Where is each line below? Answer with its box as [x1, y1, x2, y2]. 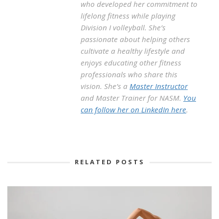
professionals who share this [81, 69, 177, 80]
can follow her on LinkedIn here [81, 105, 186, 115]
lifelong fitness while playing [81, 11, 175, 21]
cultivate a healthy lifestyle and [81, 46, 185, 56]
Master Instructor [130, 81, 188, 91]
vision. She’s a [81, 81, 130, 91]
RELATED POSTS [74, 157, 145, 167]
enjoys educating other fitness [81, 58, 181, 68]
